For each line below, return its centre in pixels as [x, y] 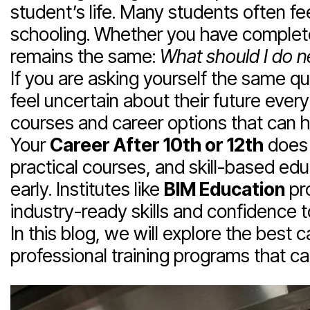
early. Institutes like [87, 189]
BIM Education [225, 189]
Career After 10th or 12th [157, 145]
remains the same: [85, 56]
